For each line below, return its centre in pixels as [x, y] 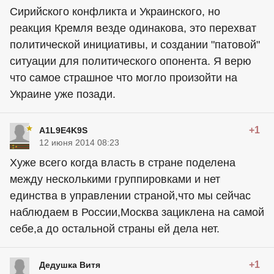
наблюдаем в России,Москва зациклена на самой [137, 212]
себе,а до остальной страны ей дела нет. [115, 228]
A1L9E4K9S [63, 130]
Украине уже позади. [63, 94]
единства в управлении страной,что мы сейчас [130, 195]
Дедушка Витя [70, 265]
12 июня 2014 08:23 [79, 142]
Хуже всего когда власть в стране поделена [123, 162]
